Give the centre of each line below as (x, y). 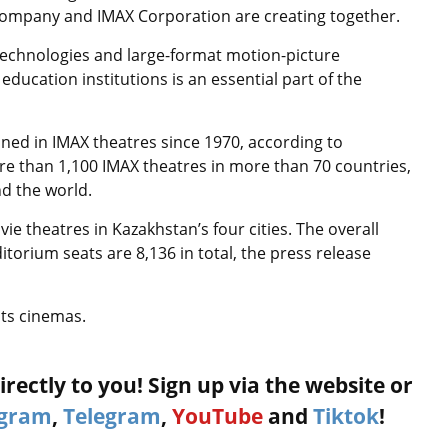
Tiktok (346, 416)
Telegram (112, 416)
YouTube (217, 416)
